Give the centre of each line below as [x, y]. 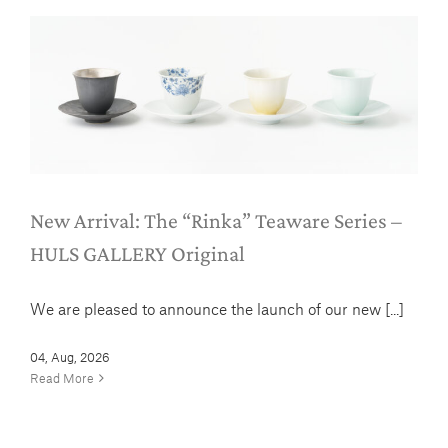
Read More [62, 377]
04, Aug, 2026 [70, 356]
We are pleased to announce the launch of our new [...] [217, 308]
